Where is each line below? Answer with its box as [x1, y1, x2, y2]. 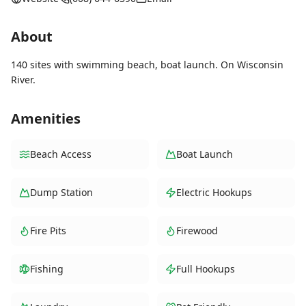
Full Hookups [176, 262, 235, 276]
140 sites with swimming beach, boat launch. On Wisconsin [11, 58, 283, 72]
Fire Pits [30, 224, 66, 238]
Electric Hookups [176, 186, 252, 199]
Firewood [176, 224, 218, 238]
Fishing [30, 262, 64, 276]
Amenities [11, 109, 81, 128]
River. [11, 73, 36, 87]
